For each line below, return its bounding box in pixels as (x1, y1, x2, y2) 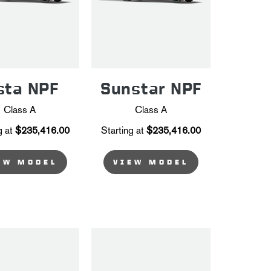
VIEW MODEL (113, 157, 189, 166)
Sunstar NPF (100, 79, 201, 97)
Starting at (101, 124, 144, 136)
